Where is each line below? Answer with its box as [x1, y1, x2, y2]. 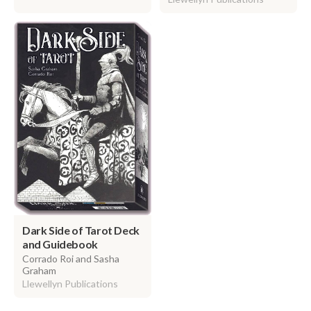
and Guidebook [22, 237, 98, 251]
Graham [22, 264, 56, 277]
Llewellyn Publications [22, 278, 118, 290]
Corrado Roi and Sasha [22, 253, 119, 265]
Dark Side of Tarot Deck [22, 224, 140, 237]
